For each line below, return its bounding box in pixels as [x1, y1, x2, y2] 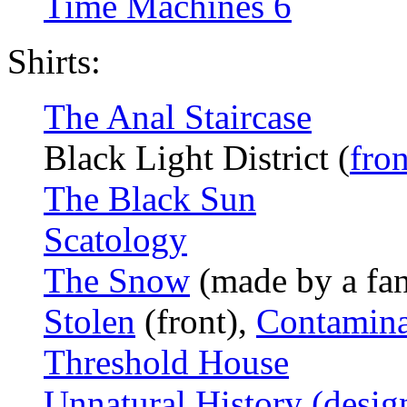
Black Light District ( [44, 138, 350, 178]
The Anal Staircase [44, 97, 312, 137]
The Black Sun [44, 179, 256, 219]
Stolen [44, 302, 135, 342]
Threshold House [44, 342, 289, 382]
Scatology [44, 220, 187, 260]
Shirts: [7, 42, 101, 82]
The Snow [44, 261, 190, 301]
